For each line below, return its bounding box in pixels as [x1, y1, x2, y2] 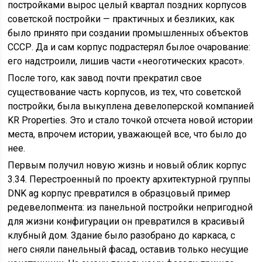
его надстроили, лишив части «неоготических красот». [8, 56, 245, 67]
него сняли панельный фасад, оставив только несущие [8, 244, 249, 255]
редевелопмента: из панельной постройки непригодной [8, 202, 253, 213]
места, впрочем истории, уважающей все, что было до [8, 129, 247, 140]
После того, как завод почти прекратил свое [8, 73, 202, 84]
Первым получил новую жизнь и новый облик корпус [8, 160, 247, 171]
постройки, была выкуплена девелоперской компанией [8, 101, 254, 112]
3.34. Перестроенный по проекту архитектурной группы [8, 174, 251, 185]
